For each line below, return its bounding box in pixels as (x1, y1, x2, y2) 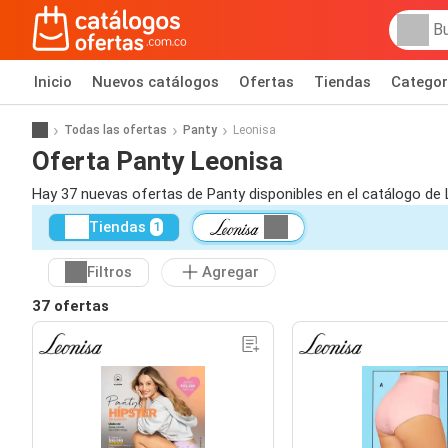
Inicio (34, 73, 72, 91)
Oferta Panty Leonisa (32, 145, 283, 176)
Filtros (87, 263, 132, 282)
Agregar (202, 263, 259, 282)
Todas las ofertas (64, 122, 167, 137)
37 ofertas (32, 296, 109, 315)
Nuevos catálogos (92, 73, 219, 91)
